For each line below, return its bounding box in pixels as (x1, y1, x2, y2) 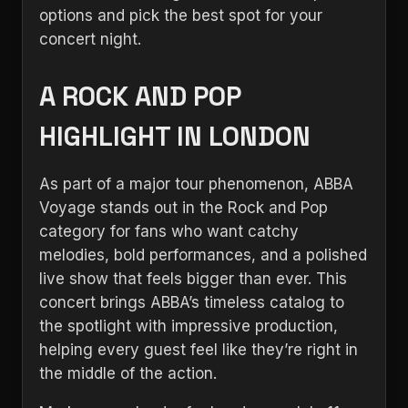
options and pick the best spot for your (39, 6, 322, 25)
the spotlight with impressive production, (39, 317, 338, 335)
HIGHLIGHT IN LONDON (39, 119, 311, 153)
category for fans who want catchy (39, 222, 299, 240)
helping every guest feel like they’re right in (39, 341, 358, 359)
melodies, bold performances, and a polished (39, 246, 367, 264)
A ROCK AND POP (39, 79, 241, 113)
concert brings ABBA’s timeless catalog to (39, 293, 344, 311)
